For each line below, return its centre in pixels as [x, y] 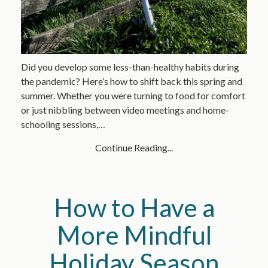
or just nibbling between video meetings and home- [125, 109]
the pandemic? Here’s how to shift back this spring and [131, 81]
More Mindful [134, 235]
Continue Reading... [134, 147]
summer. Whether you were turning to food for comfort [133, 95]
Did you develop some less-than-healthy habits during [130, 66]
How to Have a [134, 207]
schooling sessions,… [63, 124]
